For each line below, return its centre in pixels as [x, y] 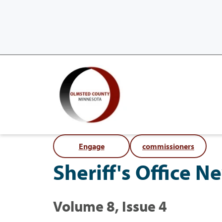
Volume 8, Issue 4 [110, 206]
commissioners [168, 146]
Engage [91, 146]
